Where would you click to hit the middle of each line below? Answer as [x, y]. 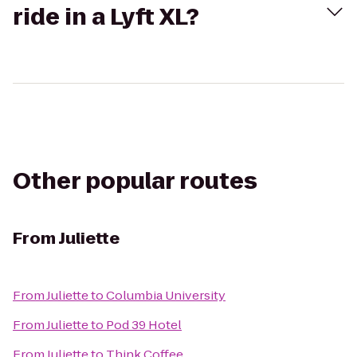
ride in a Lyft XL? [106, 17]
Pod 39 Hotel [144, 325]
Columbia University [166, 295]
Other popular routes [135, 181]
